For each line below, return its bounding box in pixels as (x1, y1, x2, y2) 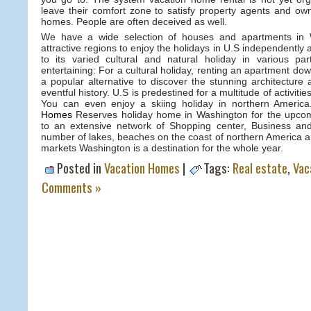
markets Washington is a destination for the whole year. (41, 142, 283, 154)
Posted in (57, 158, 104, 178)
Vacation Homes (104, 158, 180, 178)
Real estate (233, 158, 287, 178)
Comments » (42, 177, 101, 196)
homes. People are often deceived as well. (41, 16, 227, 28)
